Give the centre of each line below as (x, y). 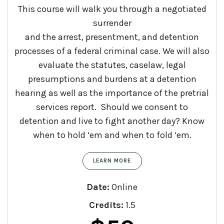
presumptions (57, 79)
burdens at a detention (149, 79)
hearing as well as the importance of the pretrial (112, 93)
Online (123, 187)
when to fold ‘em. (155, 135)
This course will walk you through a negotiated (112, 9)
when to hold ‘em (68, 135)
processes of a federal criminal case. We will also (112, 51)
